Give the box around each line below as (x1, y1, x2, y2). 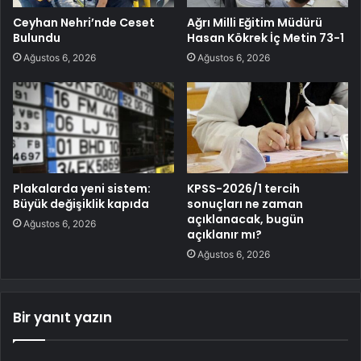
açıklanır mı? (187, 226, 262, 243)
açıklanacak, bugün (187, 210, 304, 227)
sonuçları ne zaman (187, 195, 303, 212)
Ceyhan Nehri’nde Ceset (13, 14, 155, 31)
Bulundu (13, 29, 60, 46)
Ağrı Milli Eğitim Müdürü (187, 14, 322, 31)
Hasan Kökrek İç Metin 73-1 (187, 29, 344, 46)
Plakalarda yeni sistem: (13, 180, 151, 197)
